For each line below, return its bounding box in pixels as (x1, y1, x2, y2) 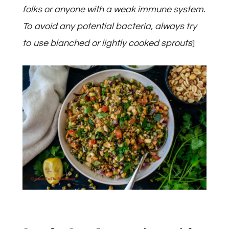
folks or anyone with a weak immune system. (22, 4, 205, 14)
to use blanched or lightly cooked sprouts (22, 38, 192, 48)
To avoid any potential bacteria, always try (22, 21, 197, 31)
